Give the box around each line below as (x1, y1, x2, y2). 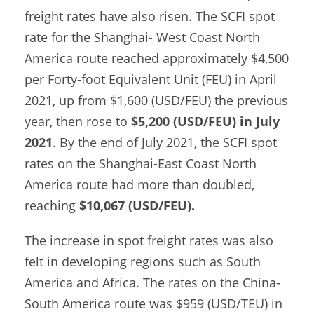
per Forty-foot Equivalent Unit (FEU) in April (25, 71, 277, 88)
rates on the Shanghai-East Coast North (25, 155, 257, 172)
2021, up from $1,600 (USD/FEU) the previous (25, 92, 288, 109)
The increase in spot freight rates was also (25, 232, 273, 250)
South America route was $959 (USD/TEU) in (25, 295, 282, 313)
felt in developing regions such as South (25, 253, 261, 271)
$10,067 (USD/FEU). (79, 197, 195, 214)
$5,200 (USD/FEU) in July (128, 113, 280, 130)
